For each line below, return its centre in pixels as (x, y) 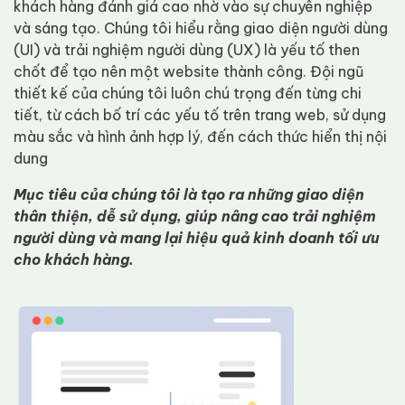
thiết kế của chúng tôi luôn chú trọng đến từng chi (188, 93)
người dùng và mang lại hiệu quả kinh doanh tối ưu (197, 238)
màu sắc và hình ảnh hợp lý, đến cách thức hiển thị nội (200, 137)
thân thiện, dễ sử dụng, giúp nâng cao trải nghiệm (195, 216)
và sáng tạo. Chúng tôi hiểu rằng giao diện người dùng (201, 28)
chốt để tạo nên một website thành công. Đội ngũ (188, 71)
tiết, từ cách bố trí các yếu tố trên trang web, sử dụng (200, 115)
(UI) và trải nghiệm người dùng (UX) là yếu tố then (187, 50)
